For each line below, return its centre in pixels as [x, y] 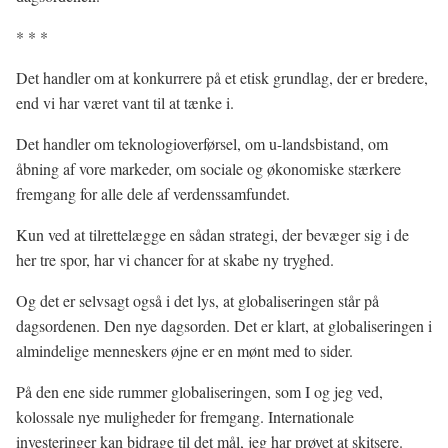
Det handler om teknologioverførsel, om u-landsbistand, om [202, 143]
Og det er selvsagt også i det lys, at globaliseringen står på [197, 300]
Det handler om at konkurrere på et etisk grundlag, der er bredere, [222, 77]
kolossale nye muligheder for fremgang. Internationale [185, 416]
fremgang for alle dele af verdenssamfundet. [153, 193]
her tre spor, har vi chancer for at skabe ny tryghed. [175, 259]
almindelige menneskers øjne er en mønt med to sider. [184, 350]
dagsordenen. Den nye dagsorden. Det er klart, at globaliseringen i [224, 325]
